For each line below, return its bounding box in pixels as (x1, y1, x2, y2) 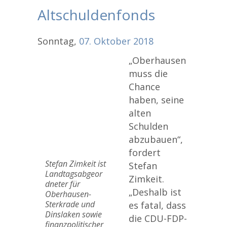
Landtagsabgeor (45, 168, 102, 179)
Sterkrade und (45, 199, 95, 210)
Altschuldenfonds (37, 5, 155, 24)
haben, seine (129, 94, 184, 106)
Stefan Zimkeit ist (45, 158, 106, 169)
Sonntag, (37, 35, 79, 47)
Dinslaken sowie (45, 209, 102, 220)
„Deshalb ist (129, 186, 181, 198)
